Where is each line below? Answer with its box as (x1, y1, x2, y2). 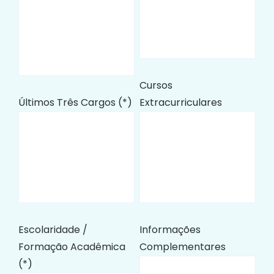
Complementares (139, 240, 226, 254)
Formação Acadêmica (18, 240, 125, 254)
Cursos (139, 78, 172, 93)
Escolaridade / (18, 223, 87, 237)
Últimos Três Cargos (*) (18, 95, 132, 110)
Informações (139, 223, 201, 237)
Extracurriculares (139, 95, 222, 110)
